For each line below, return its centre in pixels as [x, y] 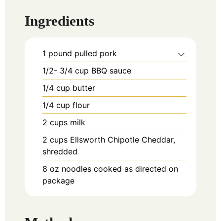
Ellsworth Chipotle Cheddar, [123, 140]
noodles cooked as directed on [120, 169]
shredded [60, 152]
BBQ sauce [111, 71]
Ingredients [59, 21]
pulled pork [97, 54]
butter [85, 88]
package [58, 181]
